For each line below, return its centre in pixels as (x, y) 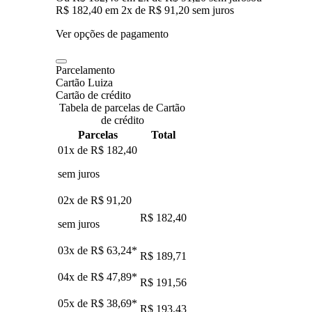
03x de (74, 250)
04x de (74, 276)
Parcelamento (85, 70)
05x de (74, 303)
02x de (74, 200)
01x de (74, 150)
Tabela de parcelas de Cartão (122, 107)
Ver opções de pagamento (112, 33)
